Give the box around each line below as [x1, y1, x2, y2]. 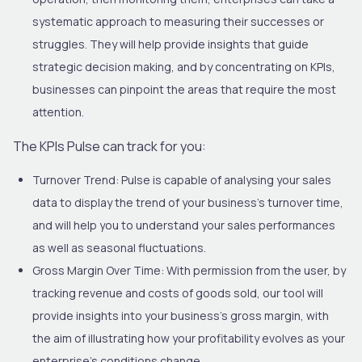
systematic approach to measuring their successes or [32, 13, 324, 29]
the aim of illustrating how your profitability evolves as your [32, 330, 345, 346]
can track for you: [100, 137, 206, 155]
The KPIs [13, 137, 67, 155]
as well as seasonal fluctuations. [32, 239, 206, 255]
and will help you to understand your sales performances [32, 217, 335, 233]
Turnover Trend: [32, 171, 119, 187]
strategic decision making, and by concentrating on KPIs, [32, 58, 335, 74]
